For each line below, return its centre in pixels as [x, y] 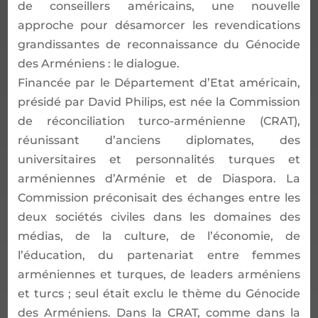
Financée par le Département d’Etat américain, [159, 82]
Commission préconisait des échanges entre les [159, 197]
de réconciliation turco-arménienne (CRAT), [159, 121]
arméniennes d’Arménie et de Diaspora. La [159, 178]
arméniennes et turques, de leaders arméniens [159, 274]
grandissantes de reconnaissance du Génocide [159, 44]
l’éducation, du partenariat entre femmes [159, 255]
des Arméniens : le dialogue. [98, 63]
